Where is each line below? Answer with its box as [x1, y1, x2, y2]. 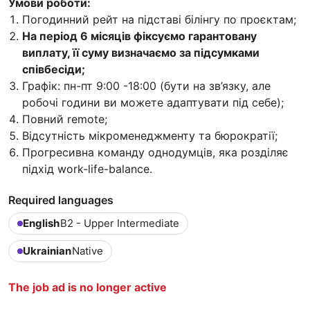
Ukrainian [23, 244, 71, 258]
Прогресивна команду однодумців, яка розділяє [22, 145, 289, 160]
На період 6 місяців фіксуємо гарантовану [22, 29, 257, 44]
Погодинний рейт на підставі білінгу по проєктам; [22, 12, 296, 27]
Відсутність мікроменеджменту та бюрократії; [22, 129, 277, 143]
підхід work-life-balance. [22, 162, 152, 176]
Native [72, 244, 103, 258]
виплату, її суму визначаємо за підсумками [22, 46, 259, 60]
